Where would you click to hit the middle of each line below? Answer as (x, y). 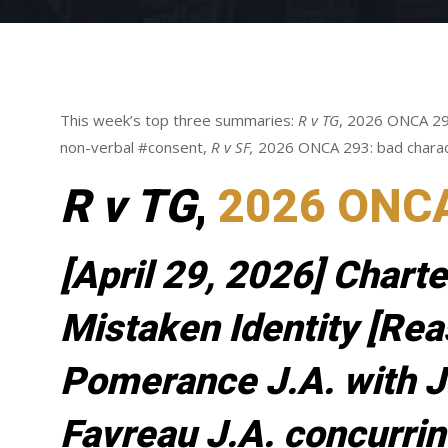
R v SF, (235, 147)
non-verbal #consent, (136, 147)
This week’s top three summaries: (179, 120)
